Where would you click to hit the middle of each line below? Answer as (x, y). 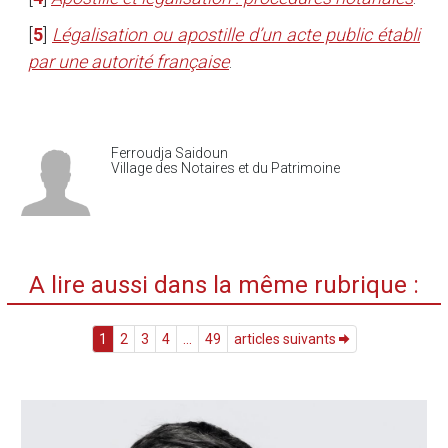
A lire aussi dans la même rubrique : (224, 285)
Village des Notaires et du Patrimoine (225, 168)
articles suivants (286, 339)
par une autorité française (128, 61)
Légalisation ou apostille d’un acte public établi (236, 34)
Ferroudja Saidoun (169, 153)
